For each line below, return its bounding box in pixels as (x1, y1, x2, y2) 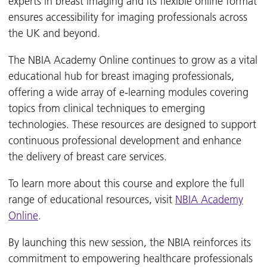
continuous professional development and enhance (8, 134, 241, 147)
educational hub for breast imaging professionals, (8, 70, 234, 83)
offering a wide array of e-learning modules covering (8, 86, 249, 99)
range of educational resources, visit (8, 193, 175, 206)
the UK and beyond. (8, 27, 100, 40)
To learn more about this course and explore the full (8, 177, 244, 190)
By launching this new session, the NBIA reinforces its (8, 236, 251, 249)
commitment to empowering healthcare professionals (8, 252, 253, 265)
